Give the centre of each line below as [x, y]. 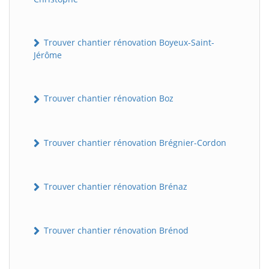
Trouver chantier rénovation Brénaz [114, 186]
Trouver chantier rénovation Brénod [115, 231]
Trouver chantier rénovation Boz [107, 98]
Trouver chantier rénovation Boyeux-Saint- [128, 43]
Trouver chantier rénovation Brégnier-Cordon [134, 142]
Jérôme [48, 55]
